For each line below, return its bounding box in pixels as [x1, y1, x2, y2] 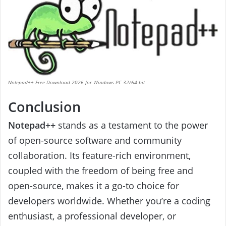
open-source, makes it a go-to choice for [8, 180, 179, 192]
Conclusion [8, 97, 81, 116]
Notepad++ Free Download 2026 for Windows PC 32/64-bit [8, 79, 145, 86]
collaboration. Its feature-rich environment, [8, 149, 191, 162]
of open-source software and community [8, 134, 182, 147]
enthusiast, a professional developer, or [8, 210, 176, 222]
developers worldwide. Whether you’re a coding [8, 195, 210, 207]
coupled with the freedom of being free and [8, 164, 193, 177]
